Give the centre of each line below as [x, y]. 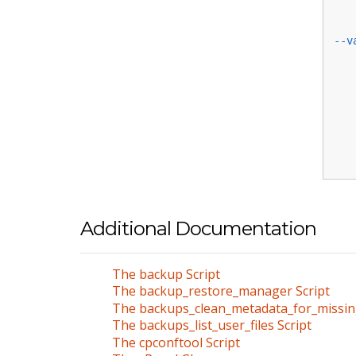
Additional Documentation [198, 229]
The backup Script [166, 274]
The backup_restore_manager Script [221, 291]
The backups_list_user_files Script [211, 325]
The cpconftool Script [176, 342]
